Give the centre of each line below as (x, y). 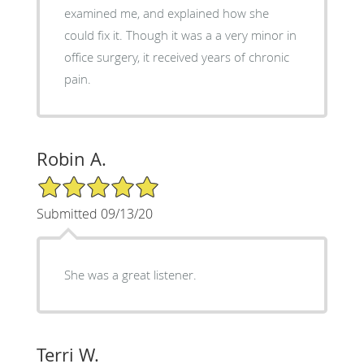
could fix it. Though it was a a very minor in (180, 35)
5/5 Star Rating (76, 181)
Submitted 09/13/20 (94, 213)
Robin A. (71, 158)
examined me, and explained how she (166, 13)
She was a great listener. (130, 274)
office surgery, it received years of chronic (176, 56)
